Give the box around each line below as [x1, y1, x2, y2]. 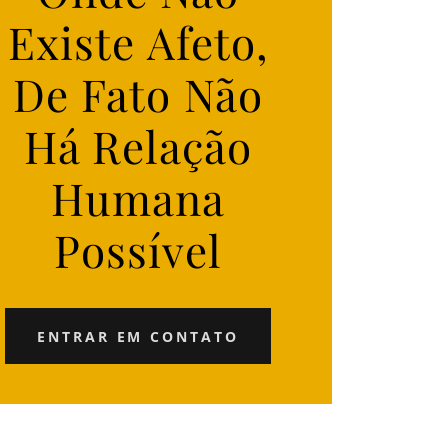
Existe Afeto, [8, 12, 268, 71]
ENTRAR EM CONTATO [36, 326, 240, 346]
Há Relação [23, 116, 253, 175]
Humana [50, 168, 226, 227]
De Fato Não [13, 64, 263, 123]
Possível [53, 220, 223, 279]
